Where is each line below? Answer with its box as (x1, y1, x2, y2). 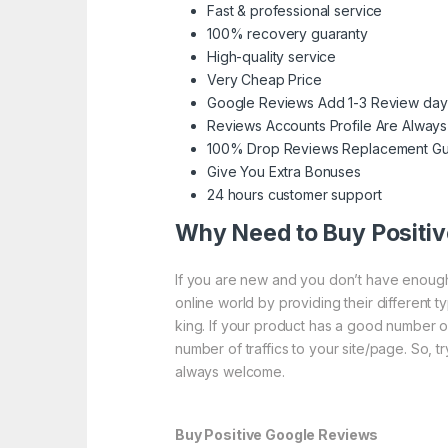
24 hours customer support (207, 186, 382, 204)
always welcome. (175, 363, 285, 381)
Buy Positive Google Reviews (175, 426, 379, 444)
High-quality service (207, 48, 337, 66)
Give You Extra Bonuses (207, 163, 361, 181)
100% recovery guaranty (207, 25, 368, 43)
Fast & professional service (207, 2, 383, 20)
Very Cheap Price (207, 71, 322, 89)
